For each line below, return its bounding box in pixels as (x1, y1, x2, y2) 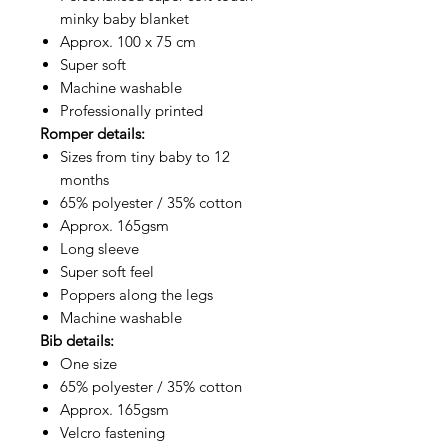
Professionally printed (60, 101, 203, 121)
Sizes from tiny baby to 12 (60, 147, 230, 167)
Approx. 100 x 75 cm (60, 32, 196, 52)
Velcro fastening (60, 423, 165, 443)
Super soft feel (60, 262, 154, 282)
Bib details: (40, 331, 114, 351)
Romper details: (40, 124, 145, 144)
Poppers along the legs (60, 285, 213, 305)
